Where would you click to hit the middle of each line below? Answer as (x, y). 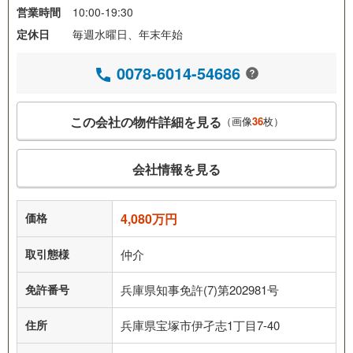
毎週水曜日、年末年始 (128, 34)
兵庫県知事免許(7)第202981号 (200, 290)
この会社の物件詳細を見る (145, 121)
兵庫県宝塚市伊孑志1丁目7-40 (200, 325)
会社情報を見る (176, 169)
